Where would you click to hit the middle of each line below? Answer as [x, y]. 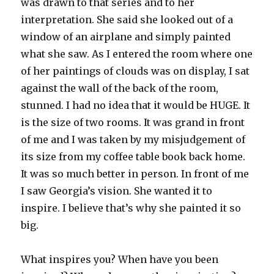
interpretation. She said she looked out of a [127, 20]
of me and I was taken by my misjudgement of [133, 140]
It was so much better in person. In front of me [135, 174]
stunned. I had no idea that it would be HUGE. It [136, 106]
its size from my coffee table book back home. [133, 157]
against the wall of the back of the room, [120, 88]
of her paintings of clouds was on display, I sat [135, 71]
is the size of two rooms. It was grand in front [133, 123]
